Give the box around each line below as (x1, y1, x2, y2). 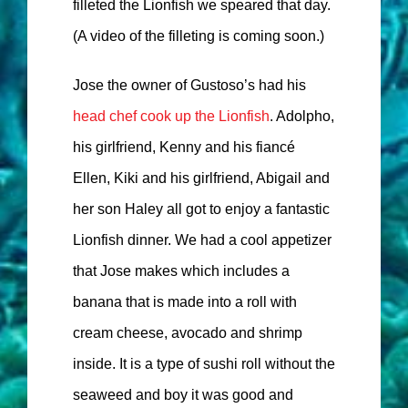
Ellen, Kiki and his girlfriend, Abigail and (73, 170, 330, 187)
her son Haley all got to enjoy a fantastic (73, 201, 330, 218)
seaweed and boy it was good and (73, 387, 293, 403)
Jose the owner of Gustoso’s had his (73, 77, 306, 94)
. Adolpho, (270, 108, 334, 125)
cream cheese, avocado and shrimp (73, 325, 302, 342)
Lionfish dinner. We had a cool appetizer (73, 232, 331, 249)
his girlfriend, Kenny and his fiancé (73, 139, 295, 156)
